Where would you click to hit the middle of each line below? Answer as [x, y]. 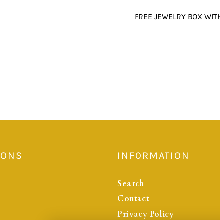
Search [131, 184]
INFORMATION [153, 155]
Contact [134, 199]
